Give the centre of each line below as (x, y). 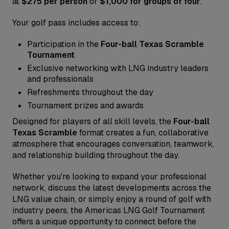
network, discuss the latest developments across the (112, 188)
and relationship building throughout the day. (96, 155)
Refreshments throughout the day (90, 92)
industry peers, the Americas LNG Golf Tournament (109, 210)
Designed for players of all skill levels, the (93, 121)
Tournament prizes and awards (86, 106)
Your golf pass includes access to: (76, 23)
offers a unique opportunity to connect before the (104, 222)
